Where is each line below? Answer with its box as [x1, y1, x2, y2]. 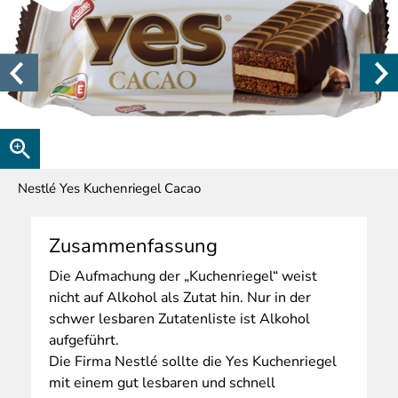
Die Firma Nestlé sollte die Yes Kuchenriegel [49, 352, 337, 372]
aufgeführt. [49, 330, 119, 351]
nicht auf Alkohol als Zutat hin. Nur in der [49, 288, 311, 308]
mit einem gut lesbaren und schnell [49, 373, 275, 394]
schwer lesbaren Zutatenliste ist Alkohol [49, 309, 310, 330]
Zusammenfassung [49, 233, 218, 260]
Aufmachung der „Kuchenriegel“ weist [71, 267, 317, 287]
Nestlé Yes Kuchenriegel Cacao [18, 179, 201, 198]
